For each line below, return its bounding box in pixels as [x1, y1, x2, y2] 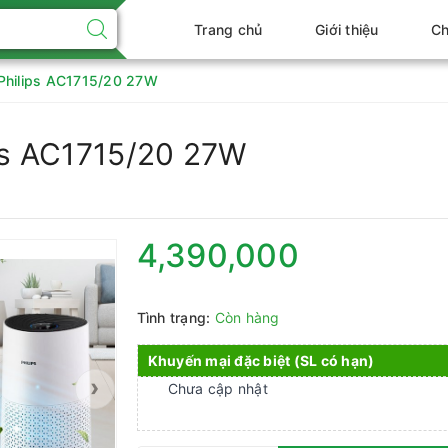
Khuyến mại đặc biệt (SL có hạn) [147, 352, 375, 369]
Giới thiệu [315, 21, 379, 38]
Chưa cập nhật [167, 380, 268, 397]
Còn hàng [214, 309, 280, 326]
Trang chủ [194, 21, 263, 38]
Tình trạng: [136, 309, 211, 326]
